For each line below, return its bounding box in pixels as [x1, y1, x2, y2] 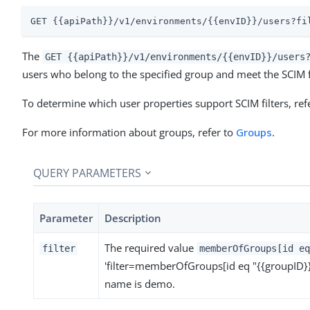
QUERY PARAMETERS [33, 165, 141, 181]
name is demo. [104, 276, 175, 291]
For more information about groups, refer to [22, 125, 236, 139]
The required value [104, 240, 197, 255]
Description [104, 210, 161, 225]
